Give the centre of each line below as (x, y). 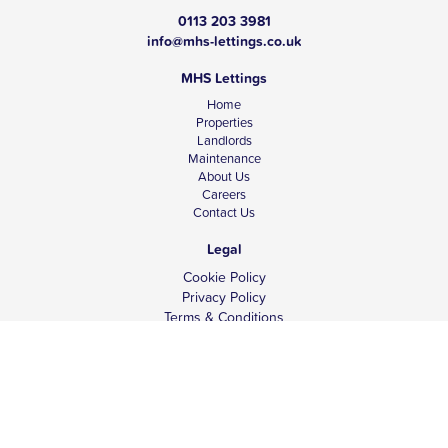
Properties (224, 122)
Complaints (224, 357)
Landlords (224, 140)
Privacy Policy (224, 297)
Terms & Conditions (224, 317)
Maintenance (224, 158)
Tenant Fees (224, 337)
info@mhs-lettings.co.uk (224, 41)
